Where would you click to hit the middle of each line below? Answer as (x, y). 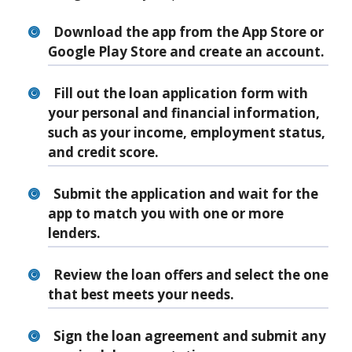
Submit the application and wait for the (185, 194)
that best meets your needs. (141, 295)
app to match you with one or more (166, 214)
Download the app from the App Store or (188, 32)
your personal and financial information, (184, 113)
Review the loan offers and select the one (191, 275)
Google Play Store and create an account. (186, 52)
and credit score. (103, 152)
